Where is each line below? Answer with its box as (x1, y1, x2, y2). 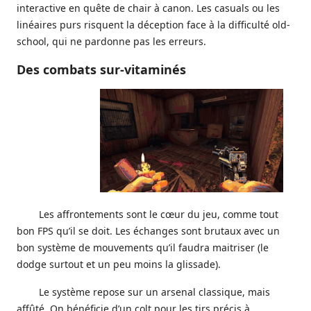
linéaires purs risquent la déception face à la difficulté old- (17, 18, 290, 31)
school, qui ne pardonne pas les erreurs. (17, 35, 206, 48)
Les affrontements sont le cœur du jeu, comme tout (39, 207, 278, 221)
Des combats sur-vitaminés (17, 61, 186, 78)
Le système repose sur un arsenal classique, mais (39, 285, 270, 299)
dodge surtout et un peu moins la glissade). (17, 257, 221, 271)
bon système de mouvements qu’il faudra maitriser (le (17, 240, 269, 254)
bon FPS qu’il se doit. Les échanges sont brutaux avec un (17, 224, 280, 237)
